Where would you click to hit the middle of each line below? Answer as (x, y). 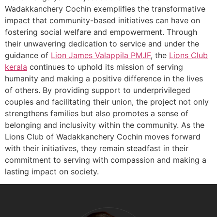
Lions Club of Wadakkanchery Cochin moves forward (103, 136)
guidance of (28, 55)
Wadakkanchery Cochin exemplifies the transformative (105, 8)
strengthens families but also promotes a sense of (97, 113)
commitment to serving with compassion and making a (106, 160)
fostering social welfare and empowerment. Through (101, 32)
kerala (16, 67)
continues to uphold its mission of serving (105, 67)
